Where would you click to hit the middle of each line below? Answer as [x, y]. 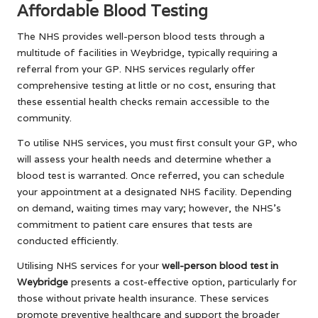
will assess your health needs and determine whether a [144, 159]
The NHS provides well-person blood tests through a [141, 36]
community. [44, 117]
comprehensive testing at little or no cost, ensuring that [146, 85]
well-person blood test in [220, 265]
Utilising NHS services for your [89, 265]
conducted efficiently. [68, 240]
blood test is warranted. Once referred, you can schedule [151, 175]
